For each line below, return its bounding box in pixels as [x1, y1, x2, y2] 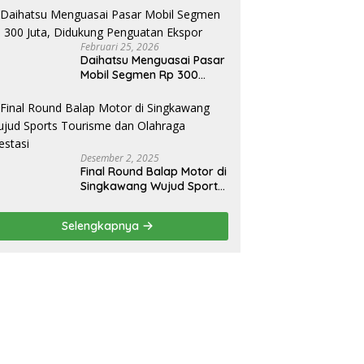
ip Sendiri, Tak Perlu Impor [80, 3, 223, 19]
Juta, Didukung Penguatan [80, 82, 224, 97]
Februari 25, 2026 [80, 40, 160, 54]
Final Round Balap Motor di [80, 164, 227, 180]
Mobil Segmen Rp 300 [80, 67, 199, 83]
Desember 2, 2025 [80, 151, 160, 166]
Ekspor [80, 97, 119, 112]
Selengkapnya [62, 219, 143, 234]
